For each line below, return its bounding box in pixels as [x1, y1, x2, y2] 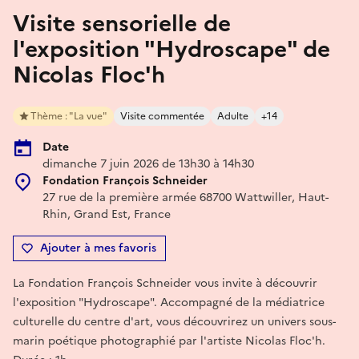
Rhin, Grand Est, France [42, 205, 171, 223]
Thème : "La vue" [30, 108, 107, 123]
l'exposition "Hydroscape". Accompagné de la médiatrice [13, 293, 325, 311]
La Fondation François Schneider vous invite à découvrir [13, 274, 317, 292]
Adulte [217, 108, 248, 123]
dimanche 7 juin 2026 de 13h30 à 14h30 [42, 155, 254, 172]
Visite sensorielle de [13, 6, 231, 40]
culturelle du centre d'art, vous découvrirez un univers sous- [13, 313, 336, 330]
